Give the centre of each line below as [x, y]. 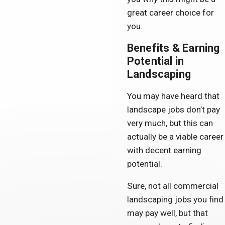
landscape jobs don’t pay [173, 109]
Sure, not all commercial [173, 186]
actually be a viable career [175, 136]
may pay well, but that [167, 213]
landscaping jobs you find [175, 200]
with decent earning [164, 150]
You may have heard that [173, 96]
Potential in [155, 61]
